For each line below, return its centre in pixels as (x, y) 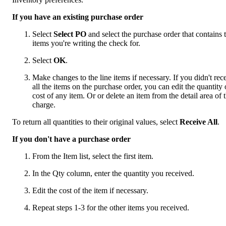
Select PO (70, 34)
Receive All (199, 122)
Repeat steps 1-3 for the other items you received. (111, 208)
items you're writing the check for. (86, 43)
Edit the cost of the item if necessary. (90, 191)
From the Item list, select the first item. (93, 156)
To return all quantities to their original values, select (96, 122)
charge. (44, 105)
